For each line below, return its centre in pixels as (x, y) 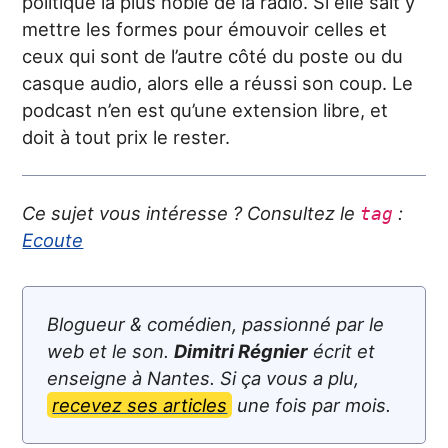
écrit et (342, 351)
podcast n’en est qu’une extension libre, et (205, 110)
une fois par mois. (312, 405)
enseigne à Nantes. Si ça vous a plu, (203, 378)
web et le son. (111, 351)
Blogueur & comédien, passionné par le (216, 324)
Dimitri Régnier (241, 351)
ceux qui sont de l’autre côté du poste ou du (213, 56)
